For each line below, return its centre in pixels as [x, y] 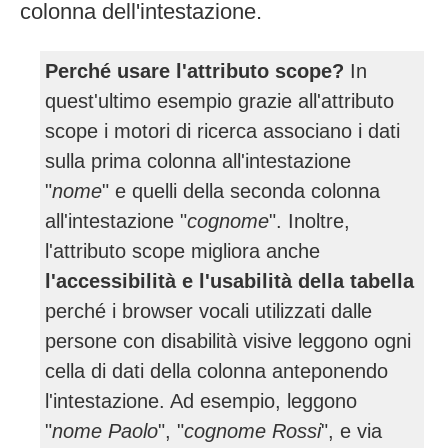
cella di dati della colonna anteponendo [216, 370]
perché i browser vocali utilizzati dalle [208, 310]
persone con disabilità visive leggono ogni [228, 340]
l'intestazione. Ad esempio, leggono [201, 400]
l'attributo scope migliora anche [182, 250]
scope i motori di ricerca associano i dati [222, 130]
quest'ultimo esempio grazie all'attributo [219, 100]
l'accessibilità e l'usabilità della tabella [229, 280]
